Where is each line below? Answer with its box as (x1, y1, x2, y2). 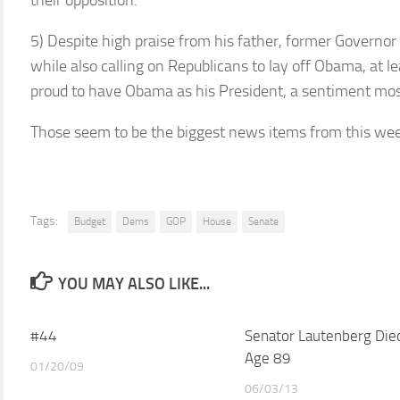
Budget (74, 215, 105, 228)
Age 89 (244, 349, 291, 367)
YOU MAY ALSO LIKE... (57, 274, 210, 294)
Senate (248, 215, 279, 228)
